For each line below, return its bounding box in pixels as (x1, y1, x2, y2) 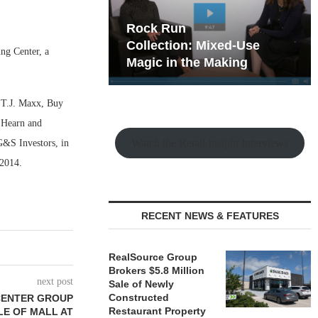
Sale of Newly (109, 278, 175, 290)
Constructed (109, 292, 170, 303)
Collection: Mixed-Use (126, 38, 261, 53)
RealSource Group (109, 251, 198, 263)
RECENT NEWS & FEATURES (141, 210, 279, 221)
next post (37, 276, 74, 287)
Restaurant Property (109, 305, 207, 317)
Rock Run (126, 21, 187, 35)
